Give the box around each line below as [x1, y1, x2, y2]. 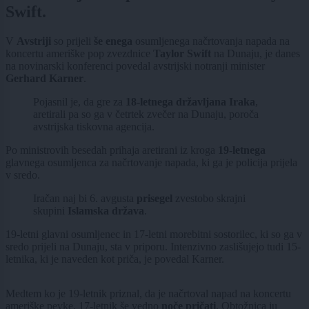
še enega [94, 35, 132, 48]
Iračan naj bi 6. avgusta [33, 192, 137, 205]
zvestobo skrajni [172, 192, 246, 205]
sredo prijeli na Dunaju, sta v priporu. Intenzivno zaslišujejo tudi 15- [6, 241, 301, 253]
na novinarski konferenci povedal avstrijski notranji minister [6, 60, 265, 72]
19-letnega [218, 144, 266, 157]
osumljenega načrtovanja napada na [132, 35, 290, 48]
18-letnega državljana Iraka [126, 96, 255, 108]
